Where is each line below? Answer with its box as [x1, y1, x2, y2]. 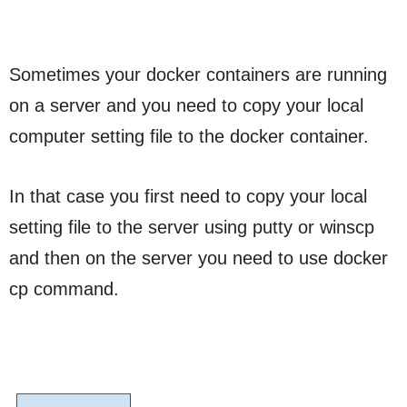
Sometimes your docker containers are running [9, 64, 387, 84]
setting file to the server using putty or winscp [9, 216, 374, 237]
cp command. [9, 278, 119, 299]
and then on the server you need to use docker [9, 247, 388, 268]
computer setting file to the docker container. [9, 125, 369, 146]
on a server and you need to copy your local [9, 94, 363, 115]
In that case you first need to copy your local [9, 185, 367, 206]
